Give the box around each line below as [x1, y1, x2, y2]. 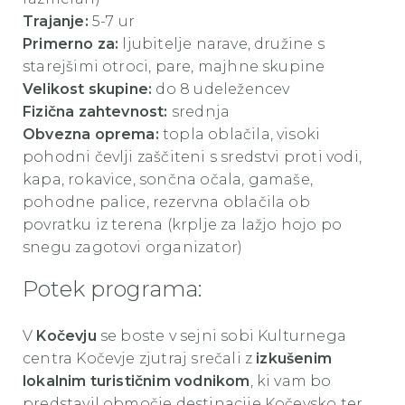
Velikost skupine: [23, 80, 153, 99]
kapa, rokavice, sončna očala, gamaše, [23, 171, 314, 189]
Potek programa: [23, 276, 202, 303]
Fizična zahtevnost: [23, 103, 168, 121]
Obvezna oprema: [23, 126, 159, 144]
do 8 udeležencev [152, 80, 290, 99]
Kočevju [36, 327, 97, 345]
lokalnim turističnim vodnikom [23, 372, 250, 391]
